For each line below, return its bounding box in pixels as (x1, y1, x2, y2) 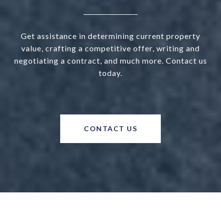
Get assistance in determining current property (21, 31, 200, 41)
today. (99, 68, 122, 78)
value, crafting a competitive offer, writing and (21, 43, 200, 53)
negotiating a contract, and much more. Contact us (14, 56, 207, 66)
